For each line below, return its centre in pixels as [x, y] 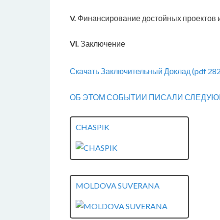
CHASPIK [93, 127]
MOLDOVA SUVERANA [118, 185]
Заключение [102, 43]
